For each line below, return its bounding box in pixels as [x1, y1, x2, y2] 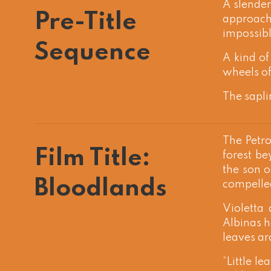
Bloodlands [34, 177, 167, 201]
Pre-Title [34, 10, 137, 34]
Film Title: [34, 146, 151, 171]
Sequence [34, 41, 151, 65]
